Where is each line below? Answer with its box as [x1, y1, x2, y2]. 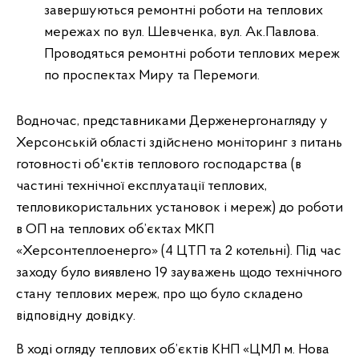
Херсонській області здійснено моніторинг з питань [16, 135, 342, 151]
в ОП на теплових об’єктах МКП [16, 221, 214, 237]
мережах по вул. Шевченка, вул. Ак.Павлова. [44, 24, 319, 40]
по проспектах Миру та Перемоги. [44, 67, 260, 83]
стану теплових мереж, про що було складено [16, 286, 303, 302]
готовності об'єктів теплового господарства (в [16, 156, 301, 172]
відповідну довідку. [16, 308, 135, 324]
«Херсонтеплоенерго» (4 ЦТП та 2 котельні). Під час [16, 243, 341, 259]
